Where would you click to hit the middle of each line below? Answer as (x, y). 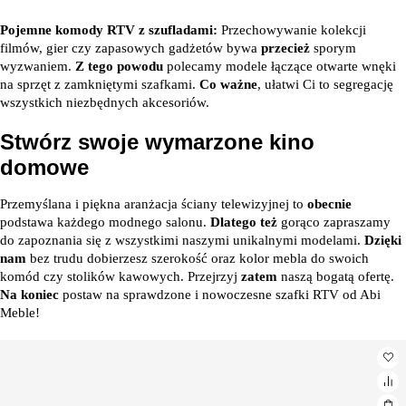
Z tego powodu (119, 66)
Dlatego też (244, 222)
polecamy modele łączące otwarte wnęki (280, 66)
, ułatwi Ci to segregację (325, 84)
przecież (285, 48)
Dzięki (383, 240)
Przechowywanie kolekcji (292, 30)
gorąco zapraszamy (334, 222)
